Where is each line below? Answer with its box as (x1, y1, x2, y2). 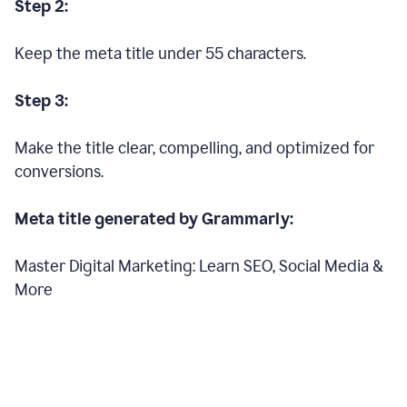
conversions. (15, 162, 104, 182)
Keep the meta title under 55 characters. (15, 44, 306, 64)
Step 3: (15, 91, 68, 111)
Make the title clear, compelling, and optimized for (15, 138, 374, 158)
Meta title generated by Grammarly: (15, 209, 293, 229)
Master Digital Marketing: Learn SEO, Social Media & (15, 256, 383, 276)
